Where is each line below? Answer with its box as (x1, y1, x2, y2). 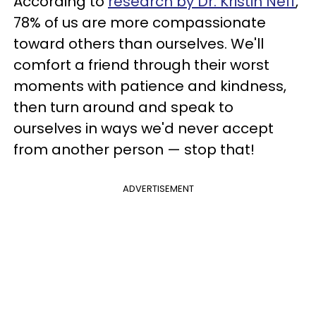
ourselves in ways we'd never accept (13, 119, 274, 138)
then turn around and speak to (13, 97, 233, 117)
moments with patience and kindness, (13, 76, 286, 96)
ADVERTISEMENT (122, 182, 194, 195)
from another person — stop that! (13, 140, 255, 159)
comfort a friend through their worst (13, 55, 269, 75)
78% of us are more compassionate (13, 13, 266, 32)
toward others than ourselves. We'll (13, 34, 264, 54)
